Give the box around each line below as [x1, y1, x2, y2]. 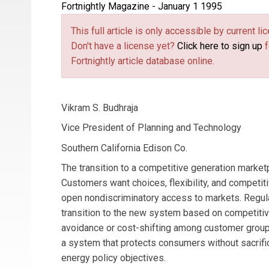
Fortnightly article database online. [71, 55, 214, 67]
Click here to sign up [177, 40, 262, 52]
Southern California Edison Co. [61, 142, 187, 154]
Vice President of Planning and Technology [61, 122, 241, 133]
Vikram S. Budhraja [61, 101, 138, 113]
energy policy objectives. [61, 252, 166, 264]
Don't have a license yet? [71, 40, 177, 52]
